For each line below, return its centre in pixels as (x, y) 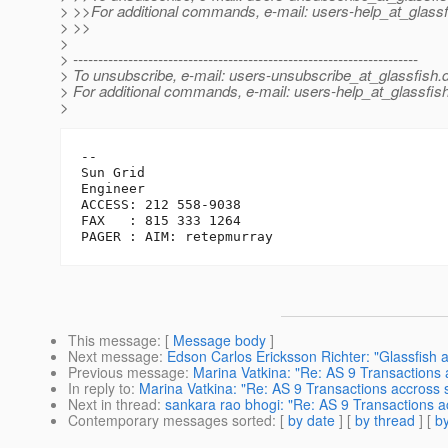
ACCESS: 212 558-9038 (161, 205)
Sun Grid (113, 173)
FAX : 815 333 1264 (161, 221)
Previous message (126, 372)
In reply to (99, 388)
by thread (385, 420)
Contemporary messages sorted (170, 420)
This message (112, 340)
